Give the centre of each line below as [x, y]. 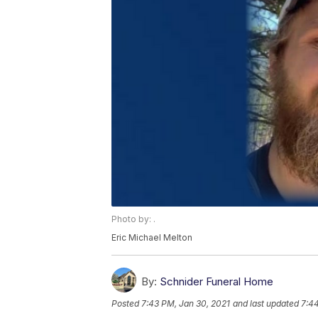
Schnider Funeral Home [216, 282]
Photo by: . [133, 219]
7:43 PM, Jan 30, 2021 [186, 304]
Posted [126, 304]
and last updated [266, 304]
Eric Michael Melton [152, 238]
